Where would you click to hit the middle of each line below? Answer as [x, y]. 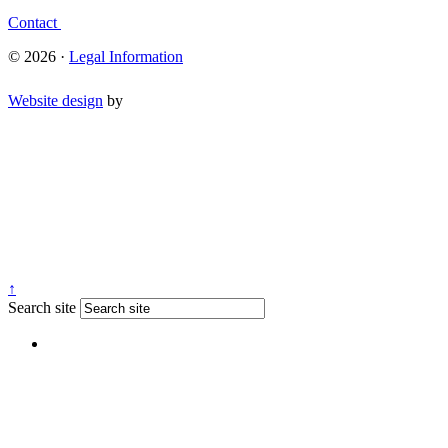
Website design [55, 100]
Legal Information [126, 56]
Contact [34, 22]
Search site [42, 307]
